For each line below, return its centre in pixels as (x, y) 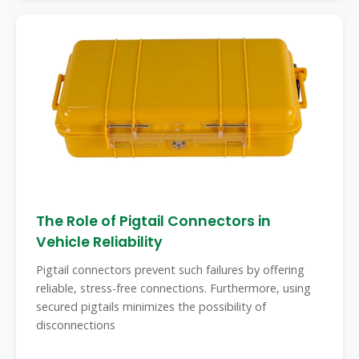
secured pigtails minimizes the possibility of (151, 307)
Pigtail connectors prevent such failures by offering (170, 270)
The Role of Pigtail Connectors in (153, 221)
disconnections (76, 325)
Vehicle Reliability (99, 242)
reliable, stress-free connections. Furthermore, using (173, 288)
